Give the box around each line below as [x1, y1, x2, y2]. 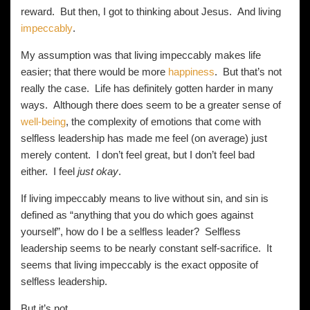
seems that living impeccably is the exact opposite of [21, 259, 258, 271]
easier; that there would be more [21, 66, 168, 77]
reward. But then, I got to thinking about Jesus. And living [21, 6, 284, 17]
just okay [77, 165, 118, 177]
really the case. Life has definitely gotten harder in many [21, 82, 273, 94]
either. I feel [21, 165, 77, 177]
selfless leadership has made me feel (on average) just [21, 132, 267, 144]
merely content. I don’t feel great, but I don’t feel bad [21, 149, 255, 161]
